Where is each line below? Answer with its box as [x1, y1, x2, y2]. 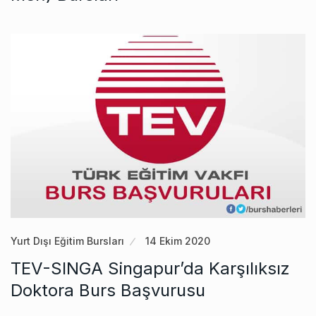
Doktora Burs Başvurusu [11, 280, 205, 301]
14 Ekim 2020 [145, 235, 210, 248]
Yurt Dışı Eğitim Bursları [11, 235, 124, 248]
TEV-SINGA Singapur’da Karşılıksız [11, 258, 290, 279]
